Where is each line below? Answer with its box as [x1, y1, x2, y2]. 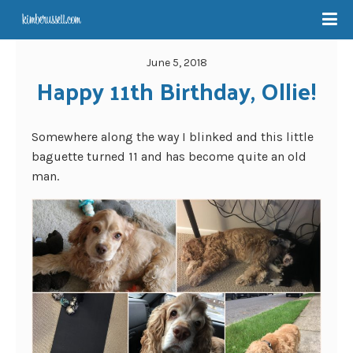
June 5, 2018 [146, 56, 207, 69]
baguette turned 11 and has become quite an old [32, 149, 307, 164]
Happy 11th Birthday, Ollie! [36, 69, 317, 112]
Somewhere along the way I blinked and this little [32, 129, 314, 144]
